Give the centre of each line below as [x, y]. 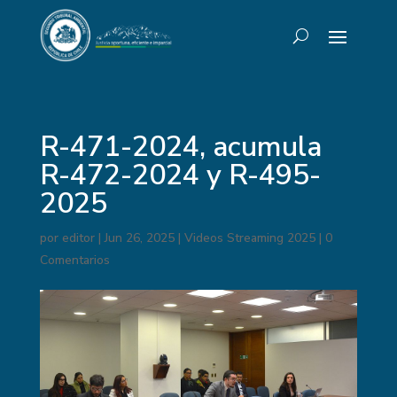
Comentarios [74, 260]
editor [78, 238]
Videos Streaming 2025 [249, 238]
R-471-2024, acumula [180, 147]
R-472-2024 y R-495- [180, 175]
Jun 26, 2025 [139, 238]
